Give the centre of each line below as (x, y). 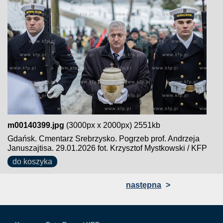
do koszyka (32, 162)
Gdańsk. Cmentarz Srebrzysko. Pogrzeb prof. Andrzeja (104, 139)
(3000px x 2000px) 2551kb (112, 125)
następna (144, 185)
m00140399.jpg (36, 125)
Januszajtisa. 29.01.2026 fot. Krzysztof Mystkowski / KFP (107, 148)
